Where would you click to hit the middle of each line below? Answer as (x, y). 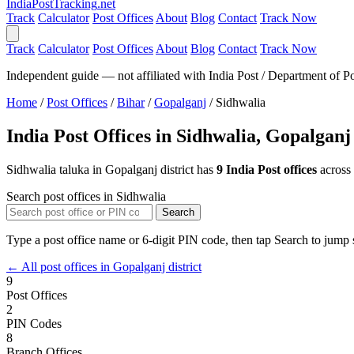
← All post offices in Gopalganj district (104, 266)
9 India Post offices (267, 169)
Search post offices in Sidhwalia (86, 196)
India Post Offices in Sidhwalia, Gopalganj (179, 136)
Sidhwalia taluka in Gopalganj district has (111, 169)
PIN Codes (34, 323)
